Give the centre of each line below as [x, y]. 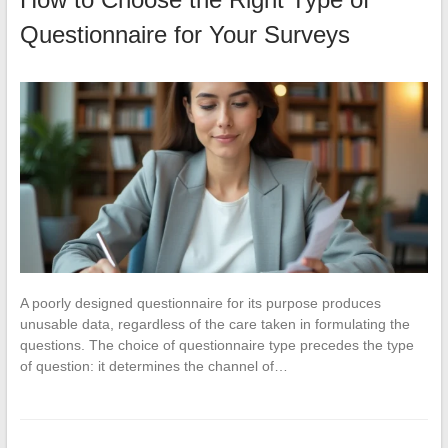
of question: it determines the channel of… [153, 366]
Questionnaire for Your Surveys [184, 35]
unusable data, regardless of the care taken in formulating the [214, 324]
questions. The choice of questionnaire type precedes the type [216, 345]
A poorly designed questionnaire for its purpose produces [200, 303]
